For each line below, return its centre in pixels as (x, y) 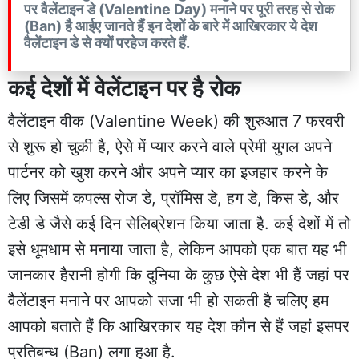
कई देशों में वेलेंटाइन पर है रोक (124, 88)
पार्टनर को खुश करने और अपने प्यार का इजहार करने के (168, 172)
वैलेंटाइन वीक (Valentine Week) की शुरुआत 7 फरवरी (176, 121)
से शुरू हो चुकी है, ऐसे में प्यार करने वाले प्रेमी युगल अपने (170, 146)
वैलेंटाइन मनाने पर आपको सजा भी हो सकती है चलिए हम (168, 300)
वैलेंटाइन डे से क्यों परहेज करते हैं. (107, 42)
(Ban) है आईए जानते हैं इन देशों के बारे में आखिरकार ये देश (171, 26)
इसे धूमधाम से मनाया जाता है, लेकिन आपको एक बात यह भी (177, 249)
